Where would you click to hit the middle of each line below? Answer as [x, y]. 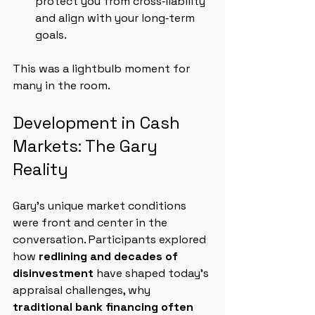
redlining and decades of [110, 256]
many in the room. [62, 85]
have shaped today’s [153, 273]
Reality [40, 169]
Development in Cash [98, 123]
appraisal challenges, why [83, 290]
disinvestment [53, 273]
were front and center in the [91, 223]
